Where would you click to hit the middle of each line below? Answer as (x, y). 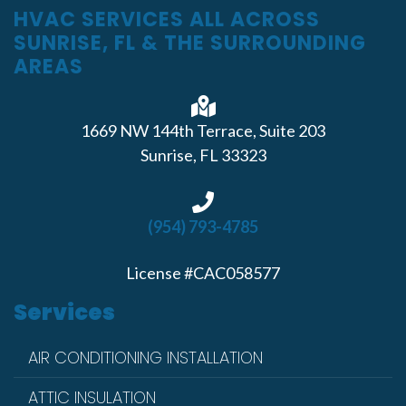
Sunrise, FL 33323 (203, 155)
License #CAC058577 (203, 273)
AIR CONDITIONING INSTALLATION (145, 358)
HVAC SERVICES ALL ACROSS (167, 20)
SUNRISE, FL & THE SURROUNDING (190, 43)
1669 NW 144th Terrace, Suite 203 (203, 131)
